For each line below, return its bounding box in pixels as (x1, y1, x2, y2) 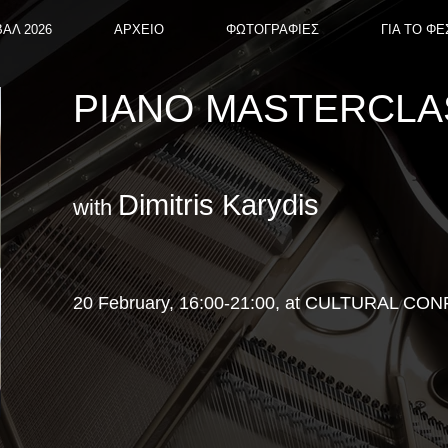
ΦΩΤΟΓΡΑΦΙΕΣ (226, 22, 319, 37)
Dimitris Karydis (118, 189, 319, 221)
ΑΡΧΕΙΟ (114, 22, 164, 37)
